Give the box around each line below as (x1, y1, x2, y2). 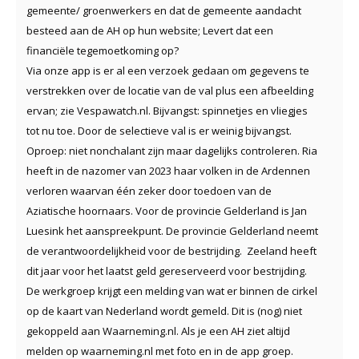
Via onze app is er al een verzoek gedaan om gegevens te (26, 63, 309, 79)
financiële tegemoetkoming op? (26, 43, 179, 58)
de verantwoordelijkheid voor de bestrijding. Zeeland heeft (26, 244, 317, 259)
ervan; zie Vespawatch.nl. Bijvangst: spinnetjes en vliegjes (26, 103, 308, 119)
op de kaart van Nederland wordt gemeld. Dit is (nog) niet (26, 304, 302, 319)
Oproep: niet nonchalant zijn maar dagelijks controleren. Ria (26, 143, 317, 159)
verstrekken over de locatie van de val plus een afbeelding (26, 83, 313, 99)
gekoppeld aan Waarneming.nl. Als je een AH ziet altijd (26, 324, 290, 339)
